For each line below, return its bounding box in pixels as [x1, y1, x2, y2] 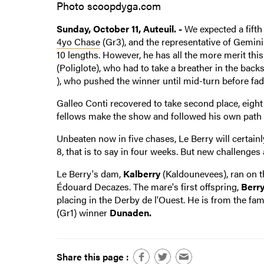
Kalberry [123, 166, 160, 180]
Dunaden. [109, 205, 151, 219]
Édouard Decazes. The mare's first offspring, [56, 179, 241, 193]
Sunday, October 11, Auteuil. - [56, 21, 182, 35]
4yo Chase [56, 34, 100, 48]
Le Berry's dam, [56, 166, 123, 180]
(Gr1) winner [56, 205, 110, 219]
